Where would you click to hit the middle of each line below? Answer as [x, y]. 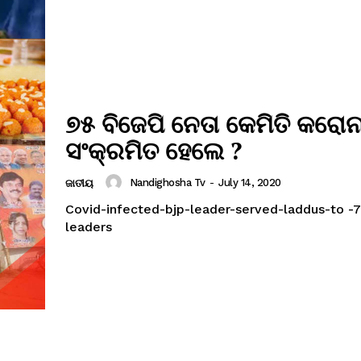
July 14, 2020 [250, 182]
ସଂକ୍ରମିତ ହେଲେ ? [154, 151]
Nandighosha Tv [167, 182]
